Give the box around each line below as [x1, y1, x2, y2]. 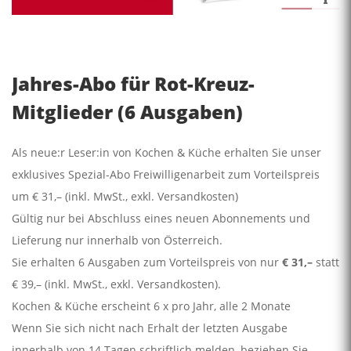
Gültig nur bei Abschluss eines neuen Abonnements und [12, 210, 310, 226]
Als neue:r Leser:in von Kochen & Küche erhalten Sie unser [12, 144, 321, 160]
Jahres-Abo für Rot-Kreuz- [12, 70, 255, 96]
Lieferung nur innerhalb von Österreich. [12, 232, 223, 248]
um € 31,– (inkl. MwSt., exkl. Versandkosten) [12, 188, 238, 204]
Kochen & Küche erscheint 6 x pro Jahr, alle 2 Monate [12, 298, 291, 313]
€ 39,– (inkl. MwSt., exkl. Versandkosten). [12, 276, 224, 291]
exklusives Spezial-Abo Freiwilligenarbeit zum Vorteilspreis [12, 166, 320, 182]
